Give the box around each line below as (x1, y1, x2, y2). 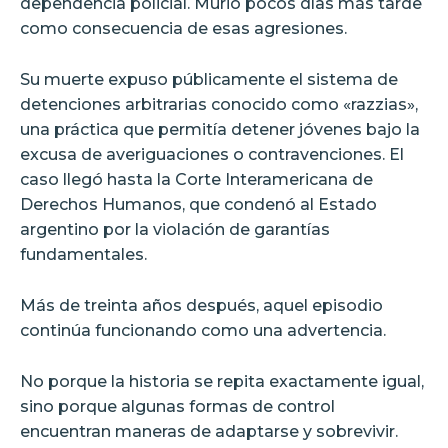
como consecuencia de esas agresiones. (20, 19, 347, 39)
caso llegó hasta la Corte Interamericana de (20, 170, 373, 190)
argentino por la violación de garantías (20, 220, 330, 240)
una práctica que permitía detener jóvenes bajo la (20, 120, 420, 140)
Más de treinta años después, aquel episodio (20, 296, 383, 316)
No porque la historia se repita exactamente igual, (20, 372, 424, 392)
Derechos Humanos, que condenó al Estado (20, 195, 377, 215)
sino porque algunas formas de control (20, 397, 335, 417)
